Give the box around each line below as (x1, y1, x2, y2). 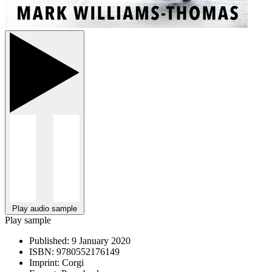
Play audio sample (12, 203, 77, 213)
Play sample (5, 214, 51, 225)
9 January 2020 (69, 235, 131, 246)
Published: (29, 235, 69, 246)
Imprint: (29, 257, 59, 268)
